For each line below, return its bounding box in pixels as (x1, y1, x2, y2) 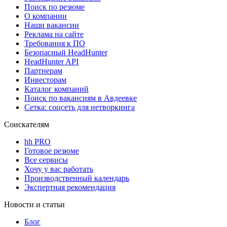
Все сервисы (24, 155, 68, 164)
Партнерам (24, 66, 62, 75)
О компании (24, 11, 67, 20)
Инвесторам (24, 75, 66, 84)
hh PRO (24, 137, 51, 146)
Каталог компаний (24, 84, 89, 93)
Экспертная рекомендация (24, 182, 116, 192)
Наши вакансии (24, 20, 79, 29)
